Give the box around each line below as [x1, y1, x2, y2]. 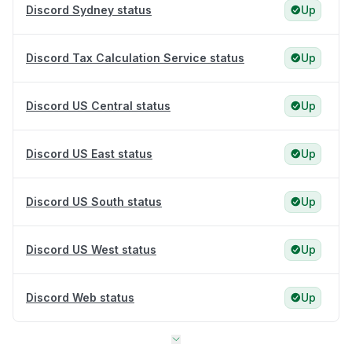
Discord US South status [26, 195, 162, 209]
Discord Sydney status [26, 3, 152, 17]
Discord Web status [26, 291, 134, 305]
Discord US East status [26, 147, 152, 161]
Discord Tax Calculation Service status [26, 51, 244, 65]
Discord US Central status [26, 99, 170, 113]
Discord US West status [26, 243, 156, 257]
